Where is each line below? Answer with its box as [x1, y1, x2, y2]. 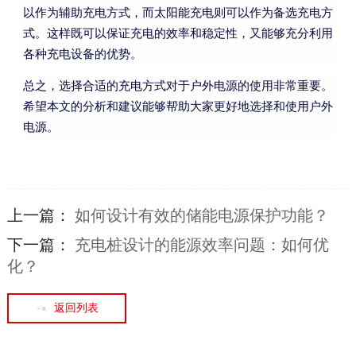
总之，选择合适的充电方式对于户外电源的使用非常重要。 [22, 79, 333, 93]
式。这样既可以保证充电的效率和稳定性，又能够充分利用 [22, 27, 333, 41]
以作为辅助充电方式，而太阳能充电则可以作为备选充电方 [22, 6, 333, 20]
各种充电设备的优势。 [22, 48, 142, 61]
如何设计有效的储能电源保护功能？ [74, 206, 329, 224]
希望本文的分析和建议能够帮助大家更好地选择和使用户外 [22, 100, 333, 114]
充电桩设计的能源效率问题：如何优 [74, 235, 329, 253]
